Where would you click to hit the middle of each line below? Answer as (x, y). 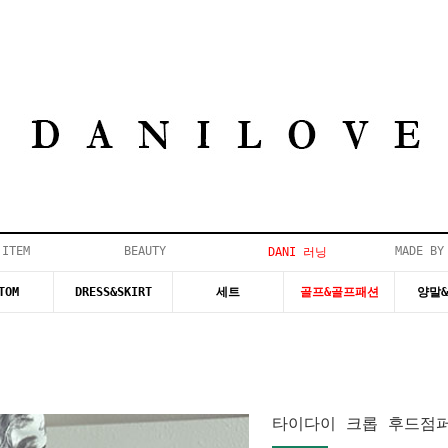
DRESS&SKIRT (113, 292)
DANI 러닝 (297, 252)
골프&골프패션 (339, 292)
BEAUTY (144, 251)
